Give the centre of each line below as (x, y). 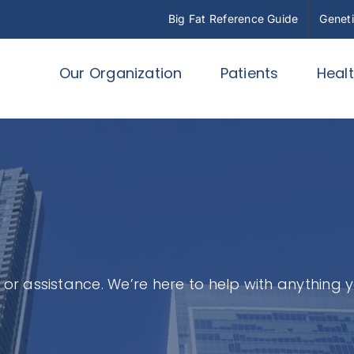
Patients (249, 73)
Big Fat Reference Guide (233, 19)
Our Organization (121, 73)
